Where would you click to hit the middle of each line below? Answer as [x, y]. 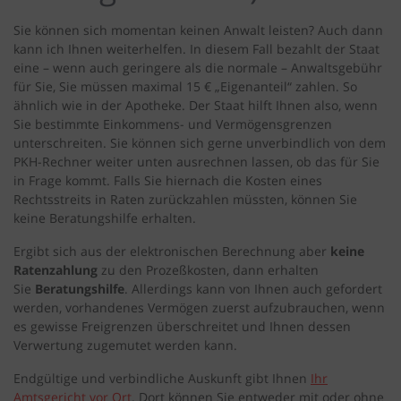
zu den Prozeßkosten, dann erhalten [208, 270]
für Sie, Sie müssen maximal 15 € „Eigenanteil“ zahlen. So [185, 87]
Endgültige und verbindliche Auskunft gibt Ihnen [162, 379]
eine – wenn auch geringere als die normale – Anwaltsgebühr [198, 68]
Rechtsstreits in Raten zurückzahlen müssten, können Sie [185, 200]
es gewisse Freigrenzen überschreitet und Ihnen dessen [182, 327]
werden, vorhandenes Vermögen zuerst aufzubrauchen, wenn [199, 308]
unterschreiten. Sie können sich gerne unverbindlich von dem [200, 143]
